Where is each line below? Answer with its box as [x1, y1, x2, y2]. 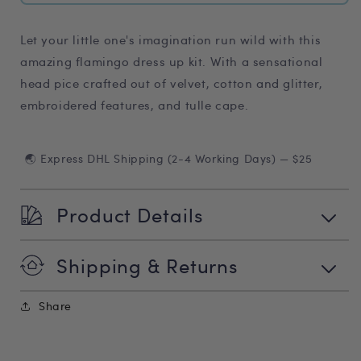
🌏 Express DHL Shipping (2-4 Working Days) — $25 [25, 151, 313, 166]
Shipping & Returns [56, 252, 239, 279]
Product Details [56, 201, 203, 228]
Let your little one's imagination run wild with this [20, 31, 322, 48]
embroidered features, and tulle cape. [20, 97, 249, 113]
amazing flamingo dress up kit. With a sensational [20, 53, 323, 69]
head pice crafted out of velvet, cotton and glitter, [20, 75, 323, 91]
